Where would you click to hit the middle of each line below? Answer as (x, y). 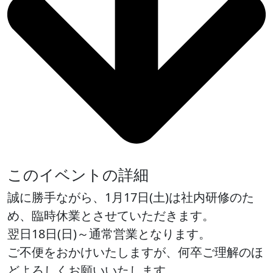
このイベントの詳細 (78, 174)
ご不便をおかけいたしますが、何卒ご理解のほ (135, 252)
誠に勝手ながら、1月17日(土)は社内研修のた (131, 197)
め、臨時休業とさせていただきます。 (111, 215)
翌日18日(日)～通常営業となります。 (109, 233)
